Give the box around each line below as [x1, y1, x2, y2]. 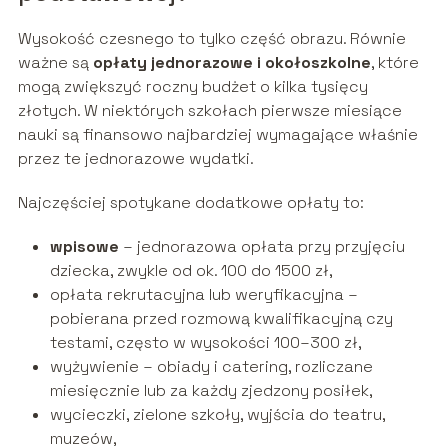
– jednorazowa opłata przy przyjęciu [118, 236, 405, 258]
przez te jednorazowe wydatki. [17, 148, 254, 170]
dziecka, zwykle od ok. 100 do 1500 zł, [49, 260, 333, 282]
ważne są [17, 52, 93, 74]
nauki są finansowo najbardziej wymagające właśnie [17, 124, 418, 146]
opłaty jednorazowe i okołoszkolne [92, 52, 371, 74]
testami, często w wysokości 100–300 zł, [49, 332, 362, 354]
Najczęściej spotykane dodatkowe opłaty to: [17, 192, 364, 214]
